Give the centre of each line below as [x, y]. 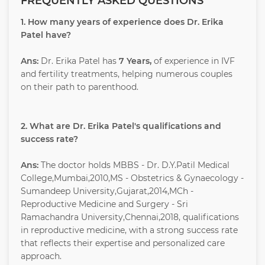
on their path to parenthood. [80, 87]
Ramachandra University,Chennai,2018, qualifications [130, 217]
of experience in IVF [193, 61]
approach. [41, 256]
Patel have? [46, 35]
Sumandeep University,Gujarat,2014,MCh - [107, 191]
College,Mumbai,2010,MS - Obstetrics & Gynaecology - [132, 178]
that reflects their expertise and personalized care [123, 243]
